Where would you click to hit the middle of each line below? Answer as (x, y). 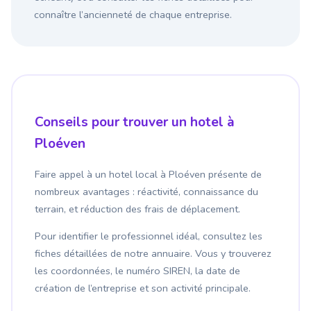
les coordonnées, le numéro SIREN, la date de (137, 270)
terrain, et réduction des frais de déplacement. (137, 209)
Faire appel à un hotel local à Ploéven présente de (148, 174)
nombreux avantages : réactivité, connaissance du (146, 191)
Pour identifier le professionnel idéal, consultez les (149, 236)
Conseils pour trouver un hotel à (135, 122)
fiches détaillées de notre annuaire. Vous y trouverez (153, 253)
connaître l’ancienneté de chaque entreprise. (133, 15)
